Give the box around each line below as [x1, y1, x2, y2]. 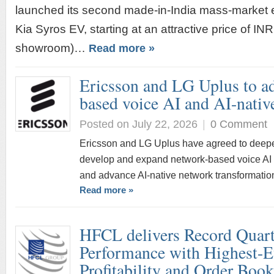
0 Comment [210, 117, 267, 130]
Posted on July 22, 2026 [80, 117, 198, 130]
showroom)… [15, 42, 89, 54]
